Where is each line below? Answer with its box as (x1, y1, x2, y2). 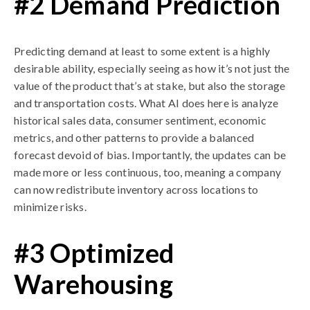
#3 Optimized (14, 237, 174, 268)
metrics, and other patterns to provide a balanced (14, 131, 255, 144)
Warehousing (14, 268, 173, 300)
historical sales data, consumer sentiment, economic (14, 113, 266, 127)
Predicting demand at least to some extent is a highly (14, 44, 271, 57)
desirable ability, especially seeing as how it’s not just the (14, 62, 290, 75)
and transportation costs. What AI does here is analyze (14, 96, 279, 109)
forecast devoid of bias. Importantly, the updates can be (14, 148, 286, 161)
